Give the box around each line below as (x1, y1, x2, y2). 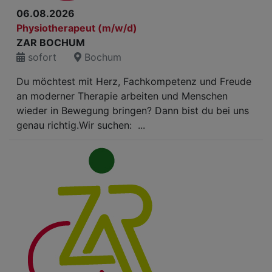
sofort (25, 51, 56, 63)
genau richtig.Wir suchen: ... (16, 119, 145, 131)
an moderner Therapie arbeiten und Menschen (16, 90, 228, 102)
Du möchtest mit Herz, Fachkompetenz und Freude (16, 75, 251, 87)
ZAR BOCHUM (16, 36, 85, 49)
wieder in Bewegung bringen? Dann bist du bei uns (16, 104, 249, 117)
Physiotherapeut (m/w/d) (16, 22, 137, 34)
